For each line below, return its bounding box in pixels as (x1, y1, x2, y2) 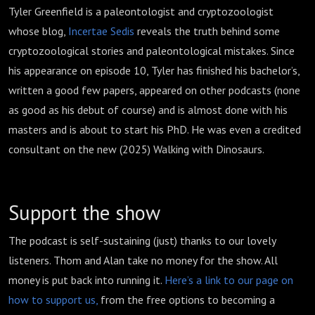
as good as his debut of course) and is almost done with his (8, 103, 288, 117)
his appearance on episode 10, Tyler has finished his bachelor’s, (8, 63, 300, 77)
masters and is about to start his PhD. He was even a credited (8, 122, 301, 136)
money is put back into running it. (8, 273, 162, 287)
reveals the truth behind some (134, 24, 280, 38)
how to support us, (8, 292, 98, 307)
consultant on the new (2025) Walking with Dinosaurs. (8, 142, 264, 156)
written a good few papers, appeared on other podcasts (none (8, 83, 300, 97)
